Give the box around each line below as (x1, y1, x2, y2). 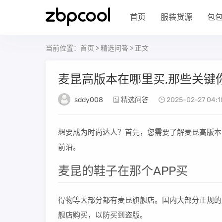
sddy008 (74, 96, 103, 104)
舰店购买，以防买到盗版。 (58, 211, 147, 220)
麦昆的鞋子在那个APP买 (58, 164, 188, 178)
